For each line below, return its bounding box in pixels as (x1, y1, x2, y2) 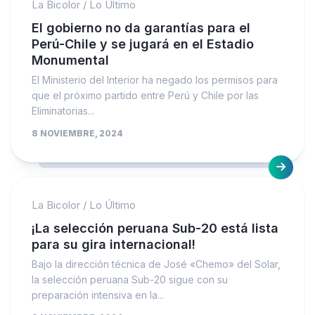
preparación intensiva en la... (32, 288, 164, 301)
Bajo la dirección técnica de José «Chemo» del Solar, (32, 257, 281, 270)
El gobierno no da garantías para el (32, 20, 250, 35)
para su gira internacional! (32, 236, 195, 252)
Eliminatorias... (32, 104, 94, 117)
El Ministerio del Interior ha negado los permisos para (32, 73, 278, 86)
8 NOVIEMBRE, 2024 (32, 127, 123, 139)
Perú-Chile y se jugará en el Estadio (32, 36, 254, 51)
